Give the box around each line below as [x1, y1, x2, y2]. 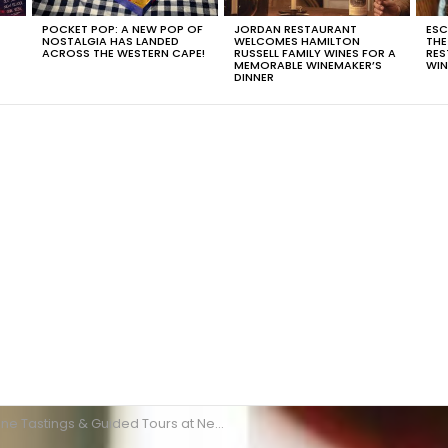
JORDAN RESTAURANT [234, 21, 357, 38]
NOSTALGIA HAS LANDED [42, 33, 179, 50]
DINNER [234, 69, 274, 86]
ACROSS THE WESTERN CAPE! [42, 45, 205, 62]
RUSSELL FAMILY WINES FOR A [234, 45, 396, 62]
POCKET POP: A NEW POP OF [42, 21, 203, 38]
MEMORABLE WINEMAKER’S [234, 57, 382, 74]
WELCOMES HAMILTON [234, 33, 360, 50]
